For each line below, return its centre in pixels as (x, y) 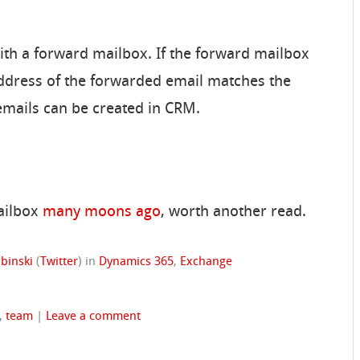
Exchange (207, 262)
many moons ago (102, 212)
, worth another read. (234, 212)
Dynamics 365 (137, 262)
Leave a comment (94, 317)
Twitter (59, 262)
